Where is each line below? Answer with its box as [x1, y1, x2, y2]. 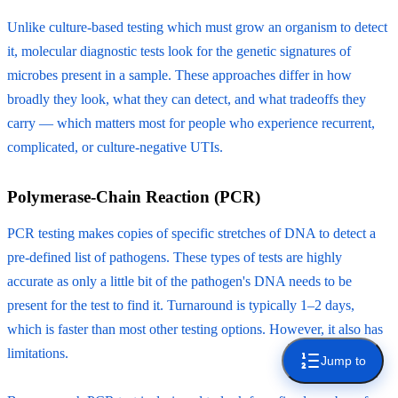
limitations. [7, 345, 68, 361]
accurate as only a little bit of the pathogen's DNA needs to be [7, 273, 352, 289]
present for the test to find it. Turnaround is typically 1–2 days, [7, 297, 354, 313]
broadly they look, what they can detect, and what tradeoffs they [7, 91, 366, 107]
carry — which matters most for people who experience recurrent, [7, 115, 375, 131]
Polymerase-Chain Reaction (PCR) [7, 187, 260, 206]
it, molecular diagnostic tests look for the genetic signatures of [7, 43, 351, 59]
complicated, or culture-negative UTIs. [7, 139, 223, 155]
